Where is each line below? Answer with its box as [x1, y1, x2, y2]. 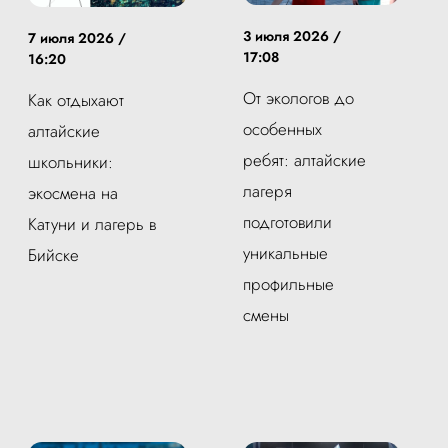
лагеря [243, 179, 292, 204]
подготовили [243, 210, 332, 235]
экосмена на [28, 180, 118, 205]
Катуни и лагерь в [28, 211, 156, 236]
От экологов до [243, 86, 354, 111]
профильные [243, 272, 334, 297]
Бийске [28, 242, 79, 267]
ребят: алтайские [243, 148, 366, 173]
